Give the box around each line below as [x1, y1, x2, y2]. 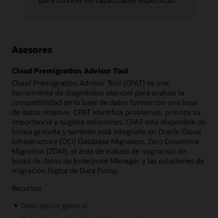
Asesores [12, 43, 52, 55]
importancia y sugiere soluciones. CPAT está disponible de [12, 116, 206, 127]
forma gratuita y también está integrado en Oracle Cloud [12, 126, 201, 136]
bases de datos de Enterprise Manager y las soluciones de [12, 155, 204, 165]
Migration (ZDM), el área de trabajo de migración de [12, 145, 186, 156]
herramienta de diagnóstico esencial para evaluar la [12, 87, 184, 97]
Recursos [12, 182, 42, 193]
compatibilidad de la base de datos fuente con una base [12, 97, 198, 107]
